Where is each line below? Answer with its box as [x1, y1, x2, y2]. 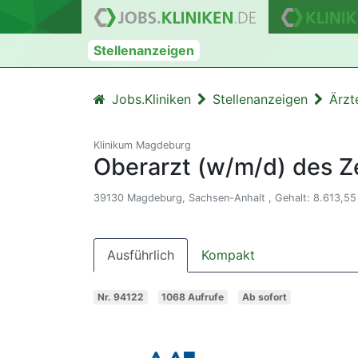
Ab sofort [241, 290, 287, 303]
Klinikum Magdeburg [93, 139, 191, 151]
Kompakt [201, 247, 255, 263]
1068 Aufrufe [161, 290, 225, 303]
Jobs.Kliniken [112, 91, 191, 107]
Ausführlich [107, 247, 174, 263]
